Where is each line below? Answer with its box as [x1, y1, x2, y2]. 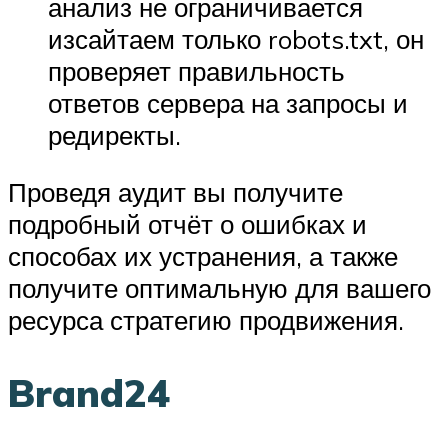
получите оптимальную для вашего [8, 272, 431, 305]
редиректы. [48, 118, 181, 151]
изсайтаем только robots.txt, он [48, 22, 424, 55]
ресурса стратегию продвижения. [8, 304, 404, 337]
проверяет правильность [48, 54, 345, 87]
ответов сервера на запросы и [48, 86, 408, 119]
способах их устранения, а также [8, 240, 398, 273]
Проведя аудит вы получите [8, 176, 343, 209]
